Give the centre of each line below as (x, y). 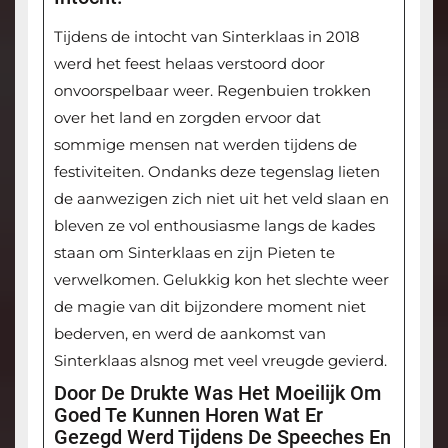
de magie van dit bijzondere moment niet (209, 307)
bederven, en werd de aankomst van (189, 334)
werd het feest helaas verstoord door (189, 64)
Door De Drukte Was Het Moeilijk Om (217, 393)
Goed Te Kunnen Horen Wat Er (188, 415)
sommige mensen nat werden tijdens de (205, 145)
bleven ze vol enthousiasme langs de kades (214, 226)
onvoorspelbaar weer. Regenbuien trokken (212, 91)
